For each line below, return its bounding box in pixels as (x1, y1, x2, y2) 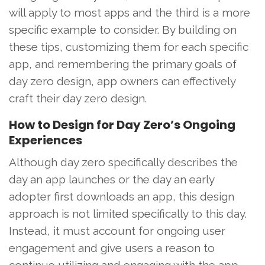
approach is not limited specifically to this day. (9, 206, 247, 220)
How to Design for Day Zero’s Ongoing (9, 116, 235, 133)
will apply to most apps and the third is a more (9, 5, 250, 19)
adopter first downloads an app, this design (9, 189, 234, 203)
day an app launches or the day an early (9, 172, 214, 186)
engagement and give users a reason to (9, 241, 215, 254)
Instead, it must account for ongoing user (9, 224, 225, 237)
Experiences (9, 131, 82, 148)
